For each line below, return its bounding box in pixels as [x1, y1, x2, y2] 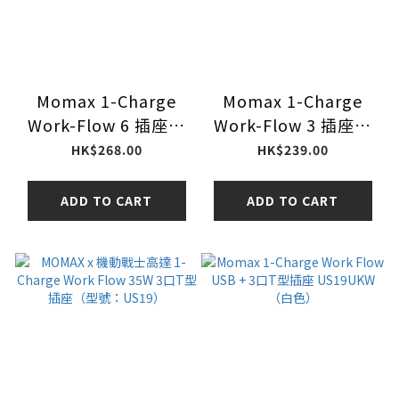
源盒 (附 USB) [239, 137, 346, 161]
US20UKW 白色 [232, 161, 353, 185]
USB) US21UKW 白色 [24, 161, 189, 185]
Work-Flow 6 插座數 [28, 113, 185, 137]
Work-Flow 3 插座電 [214, 113, 371, 137]
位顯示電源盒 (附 [41, 137, 172, 161]
